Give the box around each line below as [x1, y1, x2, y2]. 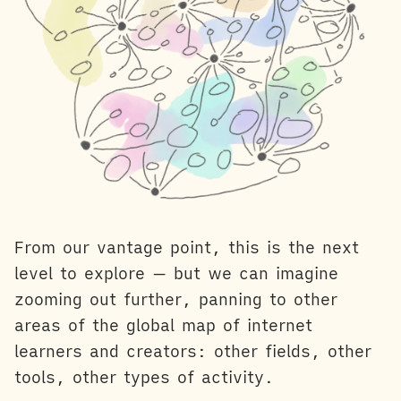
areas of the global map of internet [14, 314, 312, 336]
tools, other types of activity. [14, 366, 274, 388]
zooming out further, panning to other [14, 288, 337, 310]
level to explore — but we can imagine [14, 262, 338, 284]
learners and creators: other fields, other [14, 340, 371, 362]
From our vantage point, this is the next [14, 236, 359, 258]
